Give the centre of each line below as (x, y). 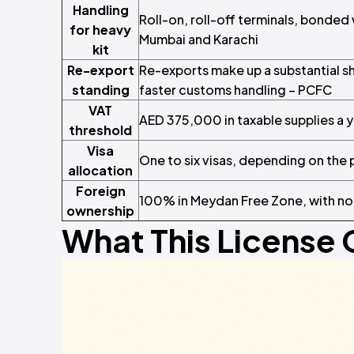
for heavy (100, 30)
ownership (100, 211)
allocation (100, 170)
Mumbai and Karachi (199, 39)
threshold (100, 130)
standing (100, 90)
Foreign (100, 191)
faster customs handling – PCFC (235, 90)
